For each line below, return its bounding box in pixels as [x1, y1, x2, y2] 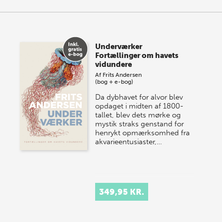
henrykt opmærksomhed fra [95, 128, 190, 138]
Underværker [95, 42, 143, 52]
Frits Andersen [103, 71, 142, 79]
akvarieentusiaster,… [95, 137, 163, 147]
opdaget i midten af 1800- [95, 102, 184, 111]
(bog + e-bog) [95, 78, 134, 86]
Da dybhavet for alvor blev [95, 93, 183, 102]
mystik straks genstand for [95, 119, 184, 129]
